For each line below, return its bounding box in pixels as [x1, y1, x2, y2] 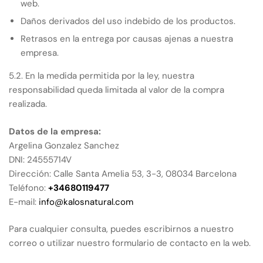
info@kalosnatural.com [39, 195, 133, 208]
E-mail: [9, 195, 39, 208]
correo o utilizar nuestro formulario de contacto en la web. [9, 237, 251, 249]
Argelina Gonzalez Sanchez [9, 139, 119, 151]
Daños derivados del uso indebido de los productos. [21, 15, 235, 27]
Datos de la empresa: [9, 125, 101, 137]
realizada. [9, 98, 47, 110]
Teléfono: [9, 181, 48, 194]
